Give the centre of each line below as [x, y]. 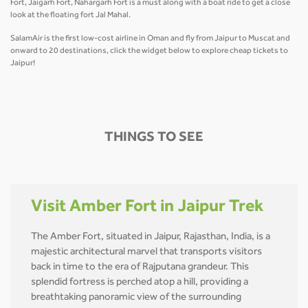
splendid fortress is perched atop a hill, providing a [140, 283]
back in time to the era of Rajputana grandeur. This [140, 268]
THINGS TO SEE [154, 139]
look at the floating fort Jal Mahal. [70, 15]
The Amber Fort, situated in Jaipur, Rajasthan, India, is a [151, 238]
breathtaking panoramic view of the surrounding [136, 298]
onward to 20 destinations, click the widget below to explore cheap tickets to [149, 51]
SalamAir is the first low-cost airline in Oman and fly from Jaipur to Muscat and [150, 39]
